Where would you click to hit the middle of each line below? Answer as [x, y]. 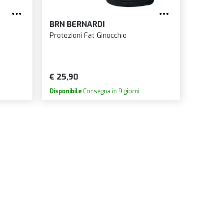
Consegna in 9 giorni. [111, 92]
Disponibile [65, 92]
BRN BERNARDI [77, 25]
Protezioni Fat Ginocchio [88, 36]
